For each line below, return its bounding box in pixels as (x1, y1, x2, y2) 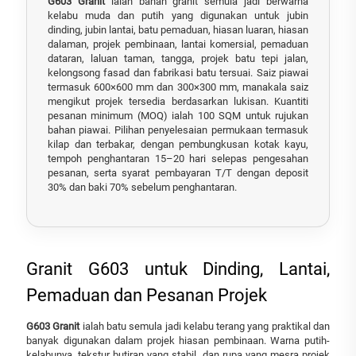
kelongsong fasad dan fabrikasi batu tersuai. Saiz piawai (48, 66, 308, 79)
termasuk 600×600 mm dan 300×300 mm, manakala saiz (48, 80, 308, 93)
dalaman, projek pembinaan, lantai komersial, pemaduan (48, 37, 308, 50)
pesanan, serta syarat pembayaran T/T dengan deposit (48, 166, 308, 179)
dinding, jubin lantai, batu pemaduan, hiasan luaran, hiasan (48, 23, 308, 36)
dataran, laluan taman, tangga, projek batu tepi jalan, (48, 52, 308, 64)
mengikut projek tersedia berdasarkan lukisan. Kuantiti (48, 95, 308, 107)
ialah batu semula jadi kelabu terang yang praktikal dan (82, 319, 331, 332)
